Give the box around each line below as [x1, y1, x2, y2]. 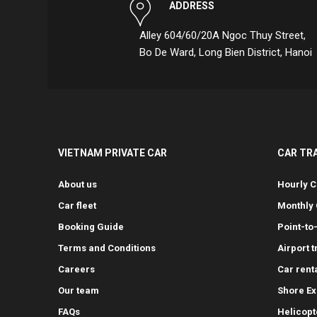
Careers [58, 264, 95, 275]
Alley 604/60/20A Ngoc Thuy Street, [139, 29, 306, 42]
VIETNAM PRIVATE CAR [58, 147, 167, 158]
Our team [58, 285, 99, 296]
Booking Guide [58, 221, 124, 232]
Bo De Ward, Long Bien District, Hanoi [139, 46, 312, 59]
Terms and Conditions [58, 243, 156, 253]
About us [58, 179, 97, 190]
